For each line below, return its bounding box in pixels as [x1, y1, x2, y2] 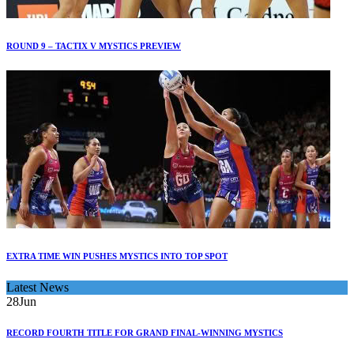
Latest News [6, 280, 69, 294]
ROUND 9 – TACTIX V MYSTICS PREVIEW [6, 40, 181, 51]
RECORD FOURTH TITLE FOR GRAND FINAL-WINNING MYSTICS [6, 328, 283, 338]
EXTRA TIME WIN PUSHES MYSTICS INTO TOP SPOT [6, 250, 228, 261]
